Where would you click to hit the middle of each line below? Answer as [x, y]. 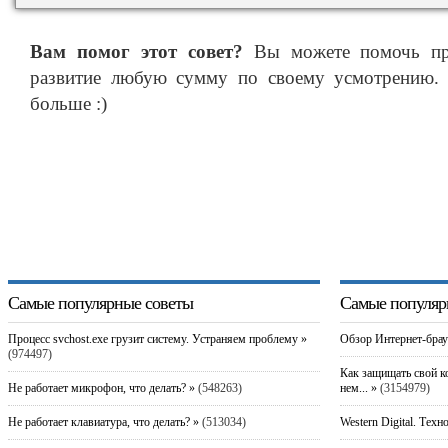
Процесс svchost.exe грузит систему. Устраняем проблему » [157, 338]
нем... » [358, 387]
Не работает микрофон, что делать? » [101, 387]
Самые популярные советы [100, 302]
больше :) [68, 103]
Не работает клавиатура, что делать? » [103, 421]
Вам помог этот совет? [136, 51]
